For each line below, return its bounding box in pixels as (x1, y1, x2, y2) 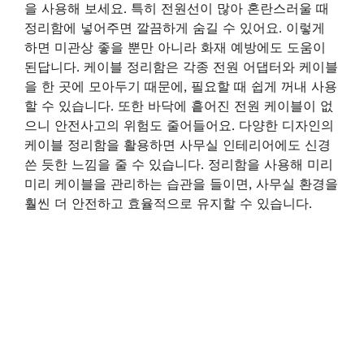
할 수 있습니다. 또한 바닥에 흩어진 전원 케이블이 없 (24, 98, 333, 114)
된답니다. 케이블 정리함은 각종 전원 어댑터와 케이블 (24, 59, 338, 75)
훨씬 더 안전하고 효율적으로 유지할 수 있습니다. (24, 196, 312, 211)
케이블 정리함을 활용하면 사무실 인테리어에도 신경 (24, 137, 331, 153)
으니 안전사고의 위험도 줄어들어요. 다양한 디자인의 (24, 118, 334, 133)
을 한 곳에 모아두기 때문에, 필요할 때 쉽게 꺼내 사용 (24, 79, 337, 94)
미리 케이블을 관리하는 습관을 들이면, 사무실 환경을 (24, 176, 338, 192)
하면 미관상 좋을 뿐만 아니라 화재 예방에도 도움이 (24, 40, 326, 55)
